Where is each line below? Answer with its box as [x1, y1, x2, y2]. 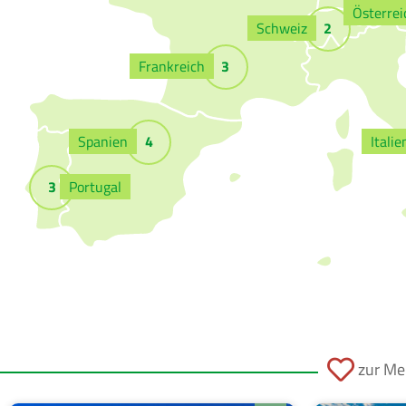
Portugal [69, 176, 122, 198]
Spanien [78, 130, 129, 153]
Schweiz [256, 17, 307, 40]
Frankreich [138, 54, 205, 77]
